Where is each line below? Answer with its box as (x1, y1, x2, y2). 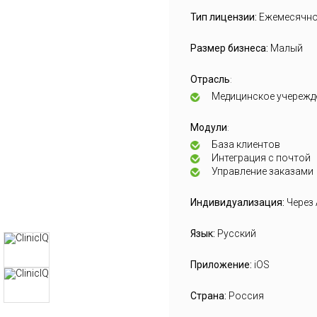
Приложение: (190, 259, 254, 271)
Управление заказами (212, 166, 313, 178)
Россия (229, 290, 264, 302)
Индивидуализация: (190, 197, 287, 209)
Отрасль (190, 74, 230, 86)
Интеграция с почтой (212, 152, 311, 164)
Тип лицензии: (190, 11, 259, 23)
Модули (190, 122, 227, 134)
